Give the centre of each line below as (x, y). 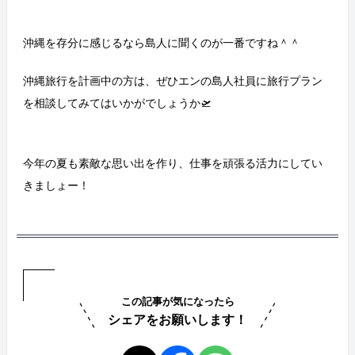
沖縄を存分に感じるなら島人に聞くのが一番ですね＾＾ (162, 42)
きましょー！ (56, 185)
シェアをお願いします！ (177, 319)
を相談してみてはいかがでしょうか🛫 (117, 103)
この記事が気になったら (177, 301)
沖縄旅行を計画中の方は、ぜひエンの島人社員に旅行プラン (173, 80)
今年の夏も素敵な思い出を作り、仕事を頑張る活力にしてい (173, 163)
